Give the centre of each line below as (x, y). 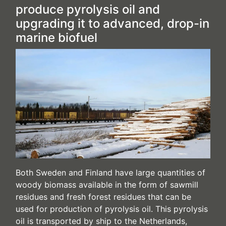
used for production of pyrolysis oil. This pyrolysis (112, 209)
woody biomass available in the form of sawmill (107, 185)
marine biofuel (56, 38)
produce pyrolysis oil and (88, 9)
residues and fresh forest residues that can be (103, 197)
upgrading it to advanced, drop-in (112, 23)
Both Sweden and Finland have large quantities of (110, 173)
